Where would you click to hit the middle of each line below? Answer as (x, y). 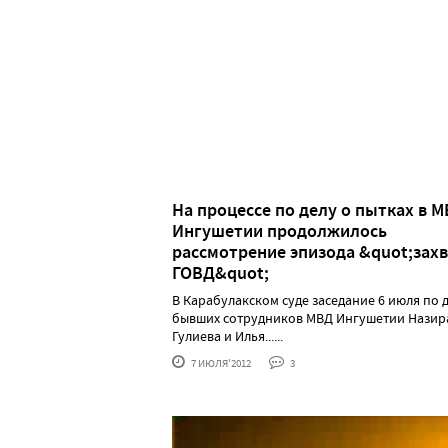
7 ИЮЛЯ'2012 (220, 362)
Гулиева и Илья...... (227, 335)
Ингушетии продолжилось (279, 230)
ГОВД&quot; (220, 272)
